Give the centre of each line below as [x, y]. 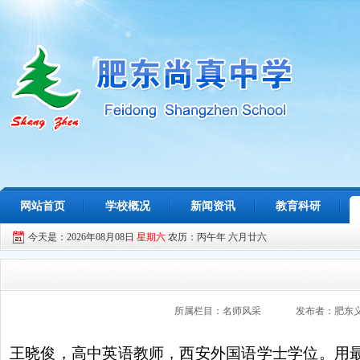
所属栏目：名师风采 [218, 311]
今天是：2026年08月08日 [82, 237]
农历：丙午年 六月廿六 [216, 237]
